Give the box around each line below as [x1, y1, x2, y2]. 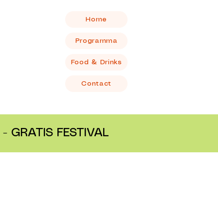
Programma [75, 37, 118, 44]
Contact [81, 80, 112, 87]
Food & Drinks [71, 59, 122, 66]
